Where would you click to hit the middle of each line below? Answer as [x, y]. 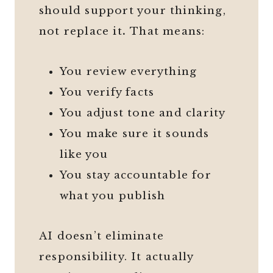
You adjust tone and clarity [143, 113]
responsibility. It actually [116, 257]
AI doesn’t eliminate [101, 236]
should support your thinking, [133, 11]
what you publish [113, 196]
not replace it [81, 32]
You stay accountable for [136, 175]
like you [84, 155]
